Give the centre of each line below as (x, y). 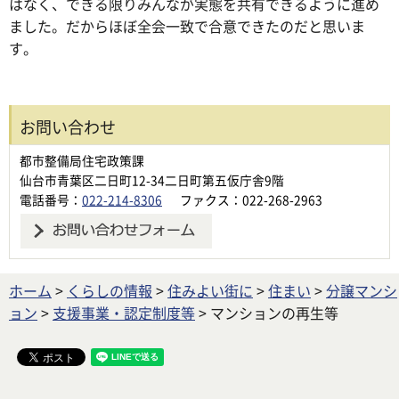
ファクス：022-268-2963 (251, 199)
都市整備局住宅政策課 (82, 160)
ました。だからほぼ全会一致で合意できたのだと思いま (187, 25)
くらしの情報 (110, 290)
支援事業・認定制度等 (124, 312)
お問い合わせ (68, 126)
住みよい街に (210, 290)
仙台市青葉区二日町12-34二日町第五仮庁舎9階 (152, 179)
